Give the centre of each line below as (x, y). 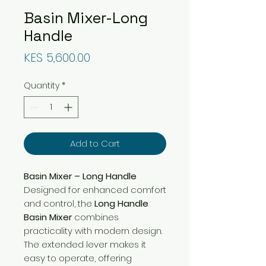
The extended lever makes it (85, 244)
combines (95, 217)
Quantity (42, 85)
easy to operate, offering (78, 258)
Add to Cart (95, 143)
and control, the (59, 203)
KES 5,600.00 (57, 57)
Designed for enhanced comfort (95, 189)
